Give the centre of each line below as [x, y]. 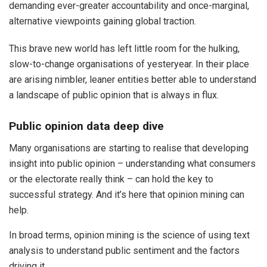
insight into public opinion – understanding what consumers [132, 163]
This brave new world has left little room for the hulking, [124, 48]
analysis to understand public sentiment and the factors [124, 250]
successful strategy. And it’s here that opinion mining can [127, 194]
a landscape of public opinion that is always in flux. [114, 95]
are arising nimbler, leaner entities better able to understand [133, 79]
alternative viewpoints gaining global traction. [103, 21]
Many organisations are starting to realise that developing [129, 148]
